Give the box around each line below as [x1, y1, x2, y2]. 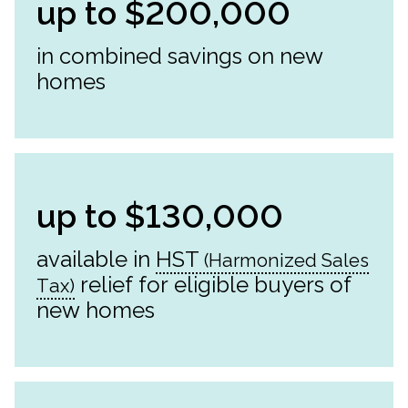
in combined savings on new [36, 43, 323, 70]
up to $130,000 [36, 197, 283, 236]
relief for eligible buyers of [75, 271, 352, 299]
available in [36, 246, 156, 273]
